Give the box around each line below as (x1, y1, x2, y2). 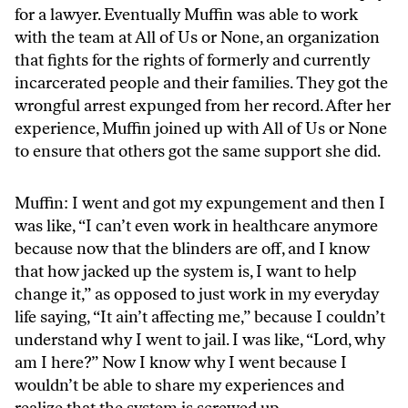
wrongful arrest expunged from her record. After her (15, 95, 391, 116)
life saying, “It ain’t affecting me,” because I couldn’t (15, 306, 385, 327)
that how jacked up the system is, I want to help (15, 260, 357, 281)
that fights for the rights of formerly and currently (15, 49, 370, 70)
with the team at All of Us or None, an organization (15, 26, 380, 47)
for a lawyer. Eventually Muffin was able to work (15, 4, 358, 25)
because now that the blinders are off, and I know (15, 238, 370, 259)
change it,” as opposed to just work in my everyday (15, 283, 379, 304)
